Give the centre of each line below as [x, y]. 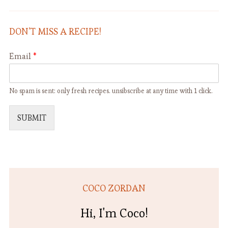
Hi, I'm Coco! [114, 213]
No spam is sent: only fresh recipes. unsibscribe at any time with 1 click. [111, 91]
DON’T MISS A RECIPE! [55, 32]
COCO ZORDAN [114, 188]
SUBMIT [32, 118]
